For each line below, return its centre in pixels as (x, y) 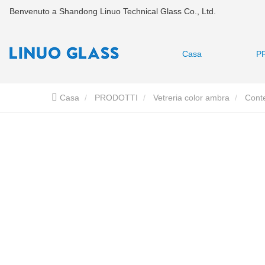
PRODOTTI (116, 98)
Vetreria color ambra (191, 98)
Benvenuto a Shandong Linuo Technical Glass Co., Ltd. (113, 11)
